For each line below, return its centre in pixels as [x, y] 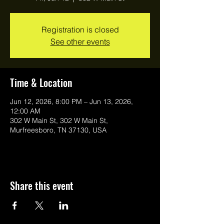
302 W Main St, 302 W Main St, [59, 120]
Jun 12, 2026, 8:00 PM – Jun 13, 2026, [71, 101]
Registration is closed [80, 29]
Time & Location [41, 82]
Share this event [42, 185]
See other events [80, 41]
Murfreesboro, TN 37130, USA [58, 130]
